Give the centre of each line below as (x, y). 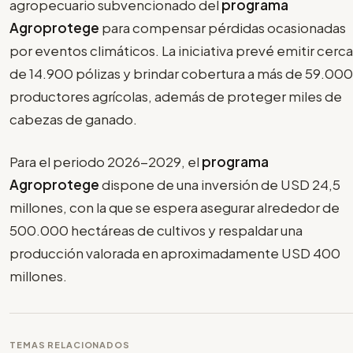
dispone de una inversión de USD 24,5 (221, 185)
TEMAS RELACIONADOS (70, 345)
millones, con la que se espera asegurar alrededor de (175, 208)
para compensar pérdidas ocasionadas (224, 27)
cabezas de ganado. (73, 119)
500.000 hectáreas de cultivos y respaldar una (156, 230)
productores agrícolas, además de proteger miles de (176, 96)
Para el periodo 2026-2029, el (106, 162)
